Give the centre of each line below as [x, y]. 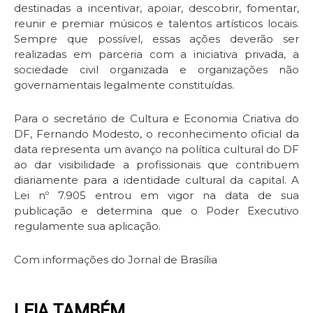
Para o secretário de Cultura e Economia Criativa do [156, 119]
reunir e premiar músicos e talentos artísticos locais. [156, 23]
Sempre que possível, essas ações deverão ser [156, 38]
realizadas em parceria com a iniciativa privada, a [156, 54]
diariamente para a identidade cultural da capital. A [156, 180]
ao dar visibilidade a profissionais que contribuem [156, 165]
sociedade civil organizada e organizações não [156, 69]
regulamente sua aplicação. [87, 226]
